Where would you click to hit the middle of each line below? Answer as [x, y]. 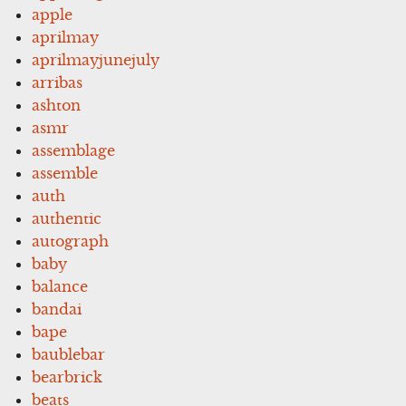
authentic [67, 218]
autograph [71, 241]
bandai [57, 309]
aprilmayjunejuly [96, 59]
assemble [65, 173]
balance [60, 286]
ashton [57, 105]
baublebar [69, 354]
